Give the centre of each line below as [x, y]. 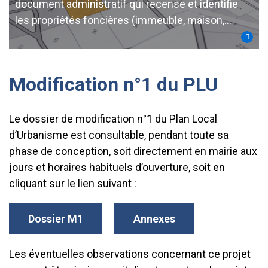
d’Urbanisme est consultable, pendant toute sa [119, 135]
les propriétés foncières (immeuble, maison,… [123, 20]
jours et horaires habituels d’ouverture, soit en [117, 167]
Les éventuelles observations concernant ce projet [130, 254]
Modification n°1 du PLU [113, 84]
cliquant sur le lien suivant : [73, 183]
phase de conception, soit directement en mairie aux [133, 151]
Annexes [154, 219]
